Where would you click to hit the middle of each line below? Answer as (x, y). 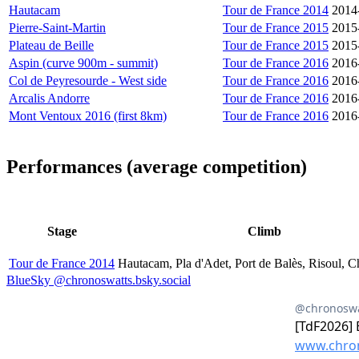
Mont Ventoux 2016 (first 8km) (88, 115)
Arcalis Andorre (49, 98)
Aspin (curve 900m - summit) (83, 63)
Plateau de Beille (51, 45)
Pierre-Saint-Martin (57, 27)
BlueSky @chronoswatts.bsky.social (99, 280)
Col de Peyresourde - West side (88, 80)
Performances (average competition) (157, 166)
